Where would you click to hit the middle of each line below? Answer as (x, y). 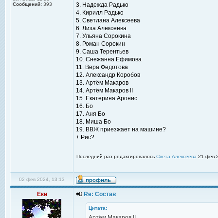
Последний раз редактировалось (116, 156)
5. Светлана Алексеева (108, 20)
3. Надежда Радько (102, 5)
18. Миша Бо (93, 122)
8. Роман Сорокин (100, 44)
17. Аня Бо (91, 114)
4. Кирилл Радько (100, 13)
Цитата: (98, 208)
